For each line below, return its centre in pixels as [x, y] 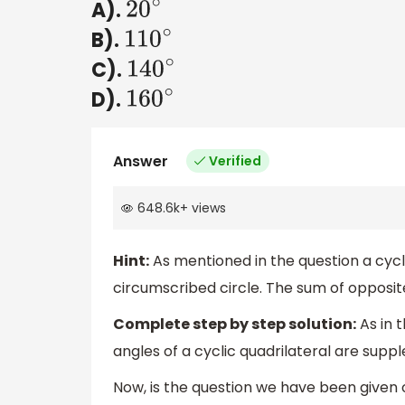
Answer [141, 161]
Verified [235, 160]
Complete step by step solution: [235, 325]
